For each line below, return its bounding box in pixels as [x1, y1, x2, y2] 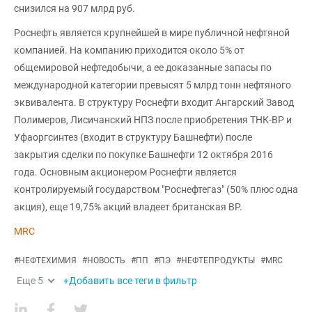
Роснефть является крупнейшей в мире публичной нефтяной [14, 27, 290, 38]
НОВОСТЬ [87, 256, 125, 265]
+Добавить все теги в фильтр [63, 275, 197, 286]
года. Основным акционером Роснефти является [14, 166, 237, 178]
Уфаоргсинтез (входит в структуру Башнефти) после [14, 132, 252, 143]
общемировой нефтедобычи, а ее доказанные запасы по [14, 62, 272, 73]
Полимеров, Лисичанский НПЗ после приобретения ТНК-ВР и [14, 114, 292, 125]
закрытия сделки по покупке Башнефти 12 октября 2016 [14, 149, 273, 160]
